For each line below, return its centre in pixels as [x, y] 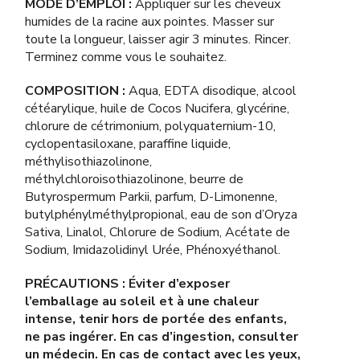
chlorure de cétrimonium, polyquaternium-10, [150, 126]
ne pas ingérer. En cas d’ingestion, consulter [162, 337]
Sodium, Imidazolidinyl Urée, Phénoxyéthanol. [153, 250]
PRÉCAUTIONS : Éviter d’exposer [127, 284]
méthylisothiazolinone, [88, 162]
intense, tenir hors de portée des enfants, [156, 319]
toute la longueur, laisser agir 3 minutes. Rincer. [158, 39]
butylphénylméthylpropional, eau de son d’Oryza [161, 215]
